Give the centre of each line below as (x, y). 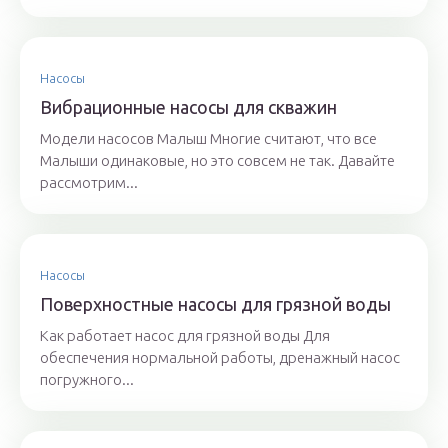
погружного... (87, 380)
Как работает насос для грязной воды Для (185, 336)
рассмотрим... (89, 183)
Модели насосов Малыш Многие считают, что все (208, 139)
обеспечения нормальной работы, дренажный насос (220, 358)
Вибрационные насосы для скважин (188, 107)
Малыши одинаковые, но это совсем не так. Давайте (217, 161)
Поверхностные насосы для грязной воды (215, 304)
